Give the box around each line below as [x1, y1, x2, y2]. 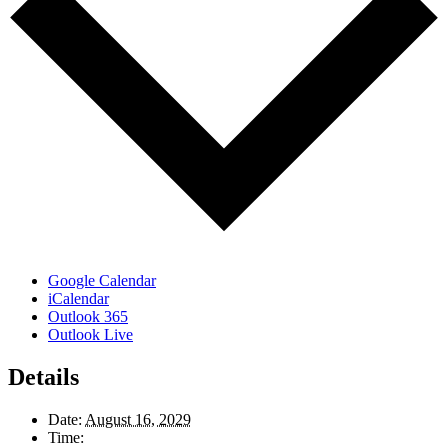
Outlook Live [48, 325, 133, 343]
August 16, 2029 [85, 410, 191, 428]
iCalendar [48, 289, 109, 307]
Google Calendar [48, 271, 156, 289]
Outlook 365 [48, 307, 128, 325]
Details [8, 363, 79, 390]
